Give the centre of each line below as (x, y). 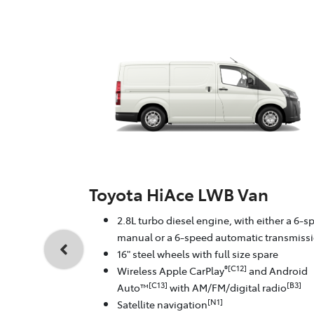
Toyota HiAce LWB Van (179, 194)
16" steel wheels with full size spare (198, 254)
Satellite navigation (162, 305)
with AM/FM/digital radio (227, 288)
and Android (277, 271)
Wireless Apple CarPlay (171, 271)
